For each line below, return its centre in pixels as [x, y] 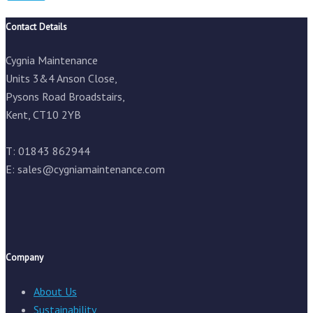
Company [24, 257]
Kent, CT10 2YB [43, 115]
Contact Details [36, 27]
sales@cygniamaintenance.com [91, 169]
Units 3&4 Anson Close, [61, 79]
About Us [55, 291]
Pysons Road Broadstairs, [65, 97]
